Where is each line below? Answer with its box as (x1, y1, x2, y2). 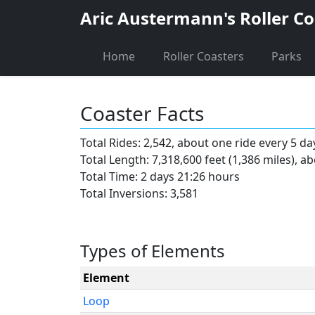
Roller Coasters (162, 49, 244, 64)
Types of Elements (80, 239, 225, 262)
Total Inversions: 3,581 (80, 186, 198, 201)
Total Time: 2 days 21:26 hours (80, 169, 240, 184)
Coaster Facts (80, 100, 204, 127)
